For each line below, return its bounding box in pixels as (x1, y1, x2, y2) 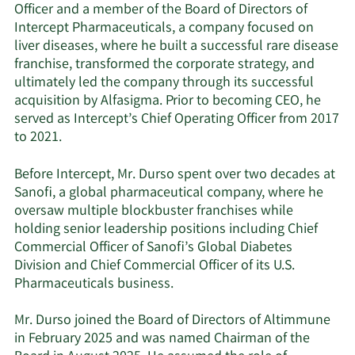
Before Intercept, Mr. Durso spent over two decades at (14, 164, 335, 185)
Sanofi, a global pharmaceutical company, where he (14, 182, 323, 204)
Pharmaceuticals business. (14, 273, 174, 295)
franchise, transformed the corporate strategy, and (14, 55, 315, 76)
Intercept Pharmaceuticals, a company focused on (14, 18, 314, 40)
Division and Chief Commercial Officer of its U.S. (14, 255, 295, 277)
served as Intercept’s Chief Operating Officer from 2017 (14, 109, 339, 131)
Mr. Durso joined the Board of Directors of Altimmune (14, 310, 330, 331)
